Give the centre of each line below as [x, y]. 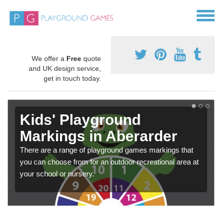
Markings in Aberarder [99, 136]
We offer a [49, 59]
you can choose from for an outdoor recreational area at [109, 162]
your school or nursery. [57, 174]
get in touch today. [72, 79]
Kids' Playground [80, 120]
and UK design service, [65, 69]
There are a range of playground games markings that [107, 150]
